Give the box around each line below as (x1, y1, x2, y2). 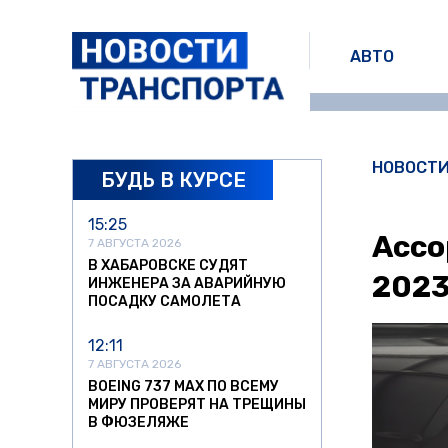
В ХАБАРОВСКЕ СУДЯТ (88, 257, 248, 275)
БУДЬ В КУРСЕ (100, 167, 246, 192)
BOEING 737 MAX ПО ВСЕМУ (88, 378, 279, 396)
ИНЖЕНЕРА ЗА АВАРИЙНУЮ (88, 275, 286, 293)
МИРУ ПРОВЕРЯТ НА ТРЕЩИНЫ (88, 396, 306, 414)
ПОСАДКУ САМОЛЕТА (88, 293, 241, 311)
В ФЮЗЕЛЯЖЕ (88, 414, 189, 432)
